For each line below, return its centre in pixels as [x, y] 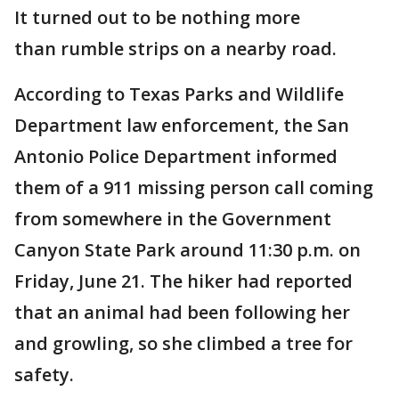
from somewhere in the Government [173, 219]
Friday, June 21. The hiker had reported [183, 281]
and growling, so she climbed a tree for [183, 344]
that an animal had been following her [182, 313]
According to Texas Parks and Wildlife [179, 94]
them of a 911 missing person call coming [194, 188]
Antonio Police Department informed [176, 157]
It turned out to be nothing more [157, 18]
